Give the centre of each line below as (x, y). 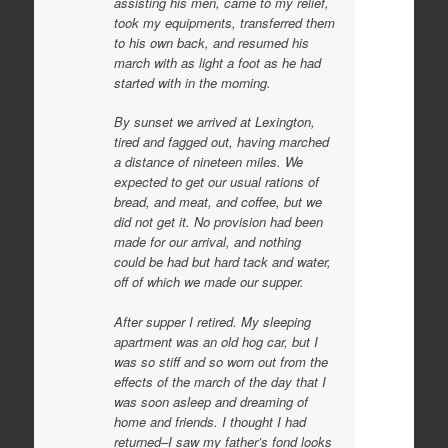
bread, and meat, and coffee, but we (217, 201)
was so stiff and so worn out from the (220, 361)
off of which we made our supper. (208, 281)
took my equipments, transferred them (224, 22)
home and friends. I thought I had (209, 421)
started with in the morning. (192, 82)
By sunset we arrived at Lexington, (214, 121)
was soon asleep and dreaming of (210, 401)
